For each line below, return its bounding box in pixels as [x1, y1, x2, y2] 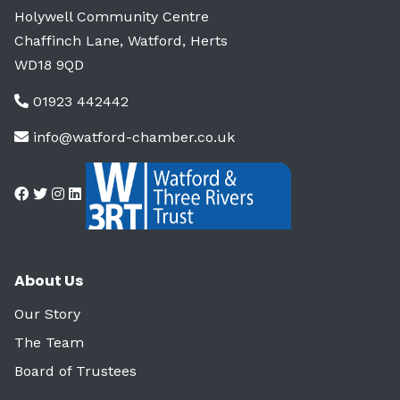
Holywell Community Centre [14, 7, 209, 25]
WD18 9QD [14, 55, 84, 73]
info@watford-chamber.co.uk [33, 128, 235, 146]
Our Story [14, 304, 80, 322]
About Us [14, 270, 83, 291]
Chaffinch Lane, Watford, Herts [14, 31, 228, 49]
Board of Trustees [14, 362, 137, 379]
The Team [14, 333, 84, 351]
